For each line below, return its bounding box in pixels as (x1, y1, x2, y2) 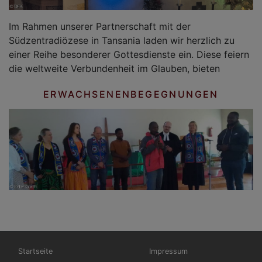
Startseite (18, 247, 53, 256)
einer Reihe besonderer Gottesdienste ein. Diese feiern (9, 48, 249, 60)
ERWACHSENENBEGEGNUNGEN (43, 88, 219, 100)
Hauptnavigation (9, 240, 84, 253)
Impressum (149, 247, 188, 256)
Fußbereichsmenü (140, 240, 220, 253)
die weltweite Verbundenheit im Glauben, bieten (9, 62, 220, 74)
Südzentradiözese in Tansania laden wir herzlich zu (9, 34, 235, 46)
